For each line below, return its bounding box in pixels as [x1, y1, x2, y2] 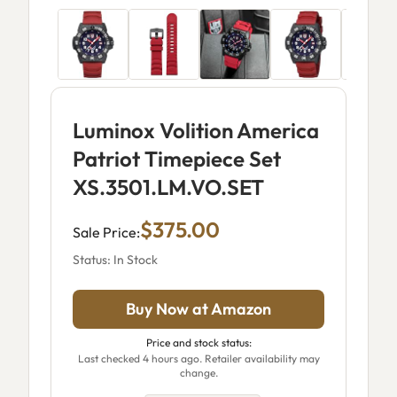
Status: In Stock [73, 252, 158, 268]
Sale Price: [73, 223, 140, 241]
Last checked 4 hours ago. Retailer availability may [77, 352, 320, 365]
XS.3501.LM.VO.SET [73, 174, 264, 200]
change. [179, 366, 218, 379]
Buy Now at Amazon [126, 299, 271, 319]
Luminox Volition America [73, 117, 319, 144]
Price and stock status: [145, 336, 252, 349]
